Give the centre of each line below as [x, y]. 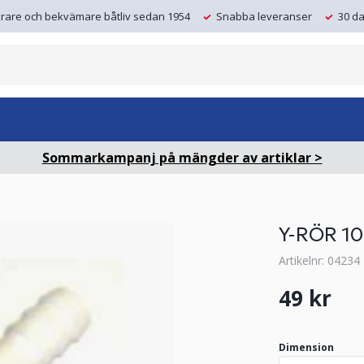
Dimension [306, 347]
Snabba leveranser [262, 16]
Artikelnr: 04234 [319, 260]
